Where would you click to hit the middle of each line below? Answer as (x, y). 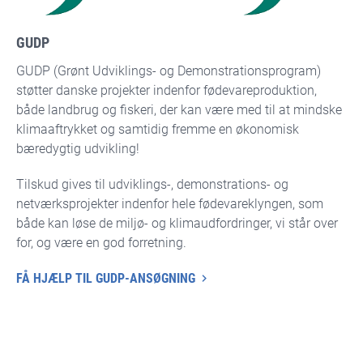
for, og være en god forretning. (103, 243)
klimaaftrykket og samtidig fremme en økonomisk (158, 130)
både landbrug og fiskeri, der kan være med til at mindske (179, 110)
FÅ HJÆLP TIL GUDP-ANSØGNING (106, 279)
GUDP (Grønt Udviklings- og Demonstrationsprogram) (169, 71)
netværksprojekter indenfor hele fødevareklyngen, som (170, 204)
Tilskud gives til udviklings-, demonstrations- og (152, 185)
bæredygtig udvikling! (78, 149)
